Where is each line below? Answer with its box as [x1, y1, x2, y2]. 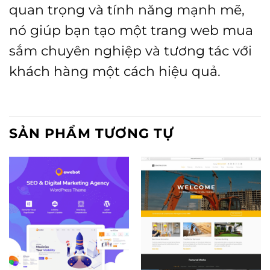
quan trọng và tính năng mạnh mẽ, [9, 2, 245, 18]
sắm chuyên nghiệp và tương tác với [9, 43, 252, 59]
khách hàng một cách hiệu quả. [9, 63, 221, 80]
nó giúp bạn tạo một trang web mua [9, 22, 253, 39]
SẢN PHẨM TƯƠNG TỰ [9, 125, 174, 142]
